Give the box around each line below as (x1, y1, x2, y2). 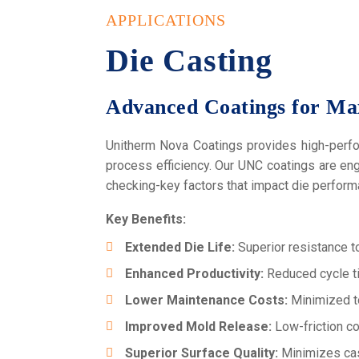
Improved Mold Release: (124, 319, 272, 334)
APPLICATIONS (106, 11, 226, 29)
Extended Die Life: (124, 240, 235, 255)
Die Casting (106, 42, 272, 79)
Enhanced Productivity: (124, 266, 264, 281)
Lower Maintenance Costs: (124, 292, 288, 308)
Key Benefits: (106, 212, 186, 227)
